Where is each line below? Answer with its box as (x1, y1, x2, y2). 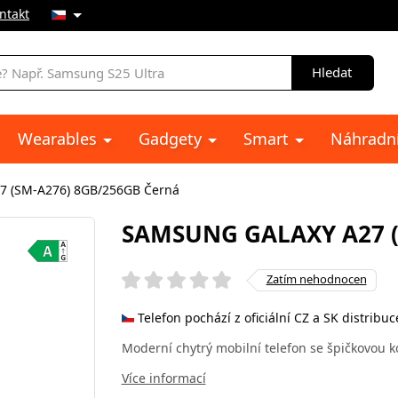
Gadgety (139, 128, 206, 149)
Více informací (121, 369, 206, 386)
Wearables (18, 128, 101, 149)
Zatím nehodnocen (266, 270, 367, 287)
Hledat (312, 63, 352, 81)
